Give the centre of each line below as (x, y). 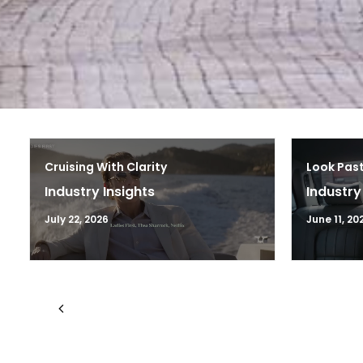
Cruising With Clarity (106, 167)
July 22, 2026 (77, 219)
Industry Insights (100, 192)
